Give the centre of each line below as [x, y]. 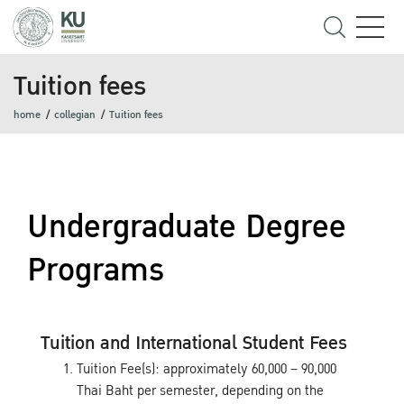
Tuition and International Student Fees [194, 343]
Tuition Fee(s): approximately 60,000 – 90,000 [207, 369]
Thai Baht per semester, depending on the [200, 390]
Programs [96, 271]
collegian [75, 115]
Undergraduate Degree [187, 227]
